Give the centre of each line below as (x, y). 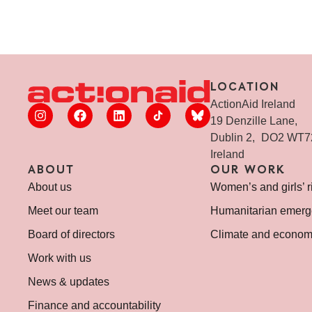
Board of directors (72, 234)
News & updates (69, 281)
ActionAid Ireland (256, 104)
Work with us (60, 258)
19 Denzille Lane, (257, 120)
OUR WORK (248, 170)
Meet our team (63, 210)
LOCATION (244, 87)
